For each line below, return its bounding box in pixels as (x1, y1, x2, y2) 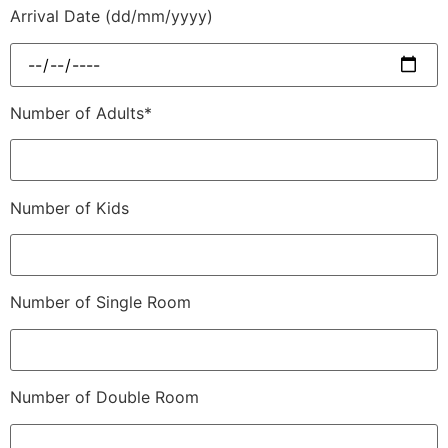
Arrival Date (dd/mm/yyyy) (10, 6, 213, 27)
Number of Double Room (10, 387, 199, 408)
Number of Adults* (10, 102, 152, 123)
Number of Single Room (10, 292, 191, 313)
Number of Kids (10, 197, 129, 218)
